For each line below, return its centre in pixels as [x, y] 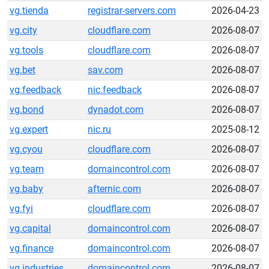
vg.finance [32, 248]
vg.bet [23, 70]
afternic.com [114, 189]
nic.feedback [115, 90]
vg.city [23, 30]
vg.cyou [26, 149]
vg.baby [26, 189]
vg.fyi [21, 209]
